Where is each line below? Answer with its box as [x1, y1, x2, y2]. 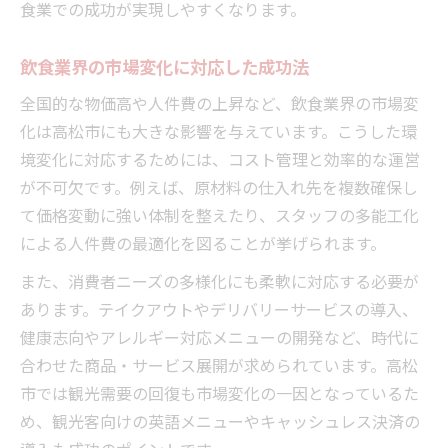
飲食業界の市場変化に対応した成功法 [20, 52, 309, 79]
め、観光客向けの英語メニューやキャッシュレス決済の [20, 408, 420, 433]
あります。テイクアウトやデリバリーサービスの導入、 [20, 296, 418, 321]
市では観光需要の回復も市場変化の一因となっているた [20, 380, 419, 405]
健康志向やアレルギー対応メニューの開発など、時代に [20, 324, 419, 349]
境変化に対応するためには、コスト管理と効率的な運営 [20, 146, 420, 171]
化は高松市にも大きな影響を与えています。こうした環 [20, 118, 417, 143]
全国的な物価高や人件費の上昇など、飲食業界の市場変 [20, 90, 419, 115]
